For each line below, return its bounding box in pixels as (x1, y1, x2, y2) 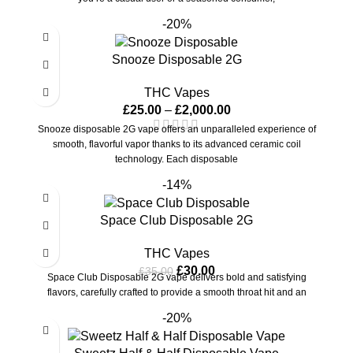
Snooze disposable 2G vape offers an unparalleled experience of (37, 124, 316, 136)
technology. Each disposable (115, 154, 238, 165)
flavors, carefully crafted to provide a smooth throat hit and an (46, 286, 307, 298)
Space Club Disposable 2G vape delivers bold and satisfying (46, 271, 307, 283)
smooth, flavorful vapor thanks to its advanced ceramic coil (52, 139, 301, 150)
